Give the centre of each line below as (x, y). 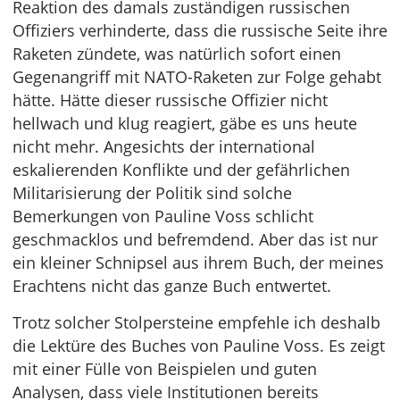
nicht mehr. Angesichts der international (164, 147)
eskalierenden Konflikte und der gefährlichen (181, 170)
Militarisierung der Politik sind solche (152, 193)
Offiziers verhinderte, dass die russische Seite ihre (200, 31)
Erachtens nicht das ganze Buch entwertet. (172, 286)
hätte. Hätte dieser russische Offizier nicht (170, 100)
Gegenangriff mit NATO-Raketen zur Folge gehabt (197, 77)
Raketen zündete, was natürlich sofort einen (177, 54)
